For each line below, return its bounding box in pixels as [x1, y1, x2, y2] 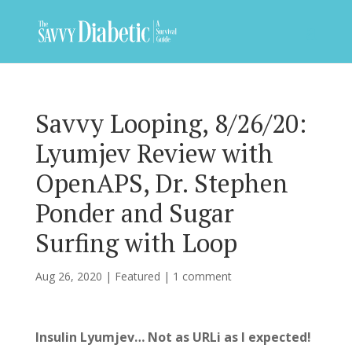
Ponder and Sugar [35, 196, 234, 229]
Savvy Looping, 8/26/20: [35, 107, 306, 140]
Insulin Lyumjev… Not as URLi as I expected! [35, 328, 311, 346]
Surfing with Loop [35, 226, 237, 259]
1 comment [172, 269, 232, 284]
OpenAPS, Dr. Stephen [35, 167, 288, 200]
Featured [114, 269, 160, 284]
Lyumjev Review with [35, 137, 273, 170]
